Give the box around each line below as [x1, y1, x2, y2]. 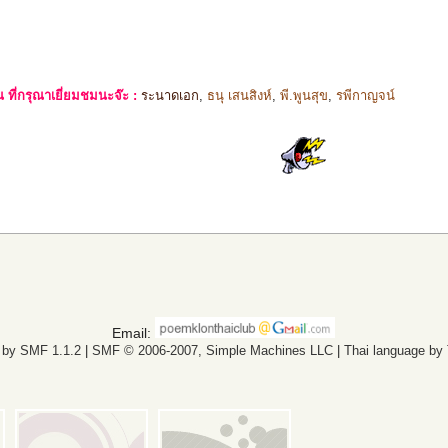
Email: [112, 325, 156, 342]
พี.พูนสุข [280, 88, 329, 104]
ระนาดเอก [141, 88, 200, 104]
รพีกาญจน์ [336, 88, 396, 104]
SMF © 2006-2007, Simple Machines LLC [91, 343, 333, 359]
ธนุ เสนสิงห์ [207, 88, 273, 104]
